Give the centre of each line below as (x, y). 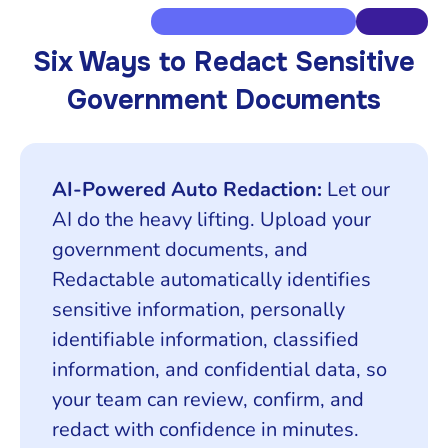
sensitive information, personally (198, 310)
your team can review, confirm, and (208, 400)
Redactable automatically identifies (211, 280)
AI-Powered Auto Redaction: (187, 190)
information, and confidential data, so (219, 370)
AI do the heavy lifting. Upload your (211, 220)
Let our (356, 190)
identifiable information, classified (205, 340)
